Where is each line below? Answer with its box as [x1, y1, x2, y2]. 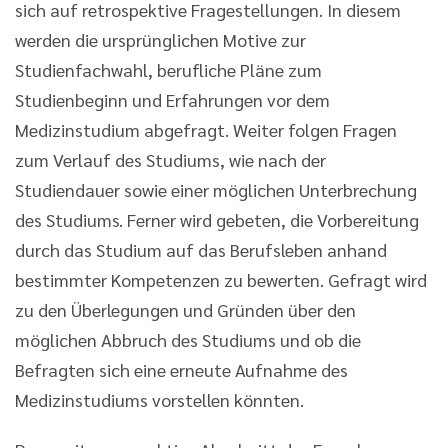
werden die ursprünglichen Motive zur [15, 28, 306, 52]
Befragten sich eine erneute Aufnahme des [15, 358, 348, 382]
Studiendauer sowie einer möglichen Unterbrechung [15, 178, 417, 202]
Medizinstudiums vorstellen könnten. [15, 388, 304, 412]
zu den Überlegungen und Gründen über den [15, 298, 356, 322]
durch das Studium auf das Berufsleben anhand [15, 238, 387, 262]
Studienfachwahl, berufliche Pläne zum [15, 58, 322, 82]
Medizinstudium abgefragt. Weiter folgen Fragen [15, 118, 397, 142]
